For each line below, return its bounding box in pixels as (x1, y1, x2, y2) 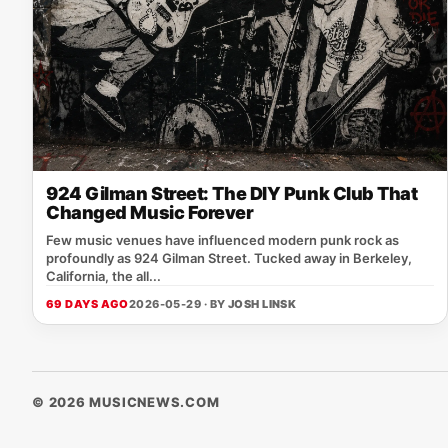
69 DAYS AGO (46, 297, 129, 311)
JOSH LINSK (227, 297, 297, 311)
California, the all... (46, 268, 161, 284)
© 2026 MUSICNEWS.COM (32, 394, 220, 410)
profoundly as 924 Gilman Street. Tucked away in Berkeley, (46, 250, 412, 266)
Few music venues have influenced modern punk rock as (46, 232, 399, 248)
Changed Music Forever (46, 202, 254, 223)
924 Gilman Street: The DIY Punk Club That (46, 183, 418, 204)
